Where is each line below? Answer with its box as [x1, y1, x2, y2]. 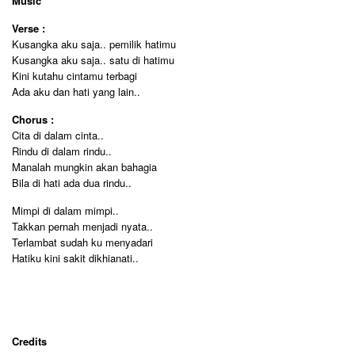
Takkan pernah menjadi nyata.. [12, 219, 153, 234]
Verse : [12, 21, 45, 36]
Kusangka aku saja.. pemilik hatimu [12, 36, 176, 52]
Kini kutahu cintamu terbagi [12, 68, 137, 83]
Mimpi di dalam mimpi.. [12, 203, 119, 218]
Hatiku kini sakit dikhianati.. [12, 250, 139, 265]
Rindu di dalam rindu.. [12, 143, 112, 158]
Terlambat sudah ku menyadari [12, 235, 153, 250]
